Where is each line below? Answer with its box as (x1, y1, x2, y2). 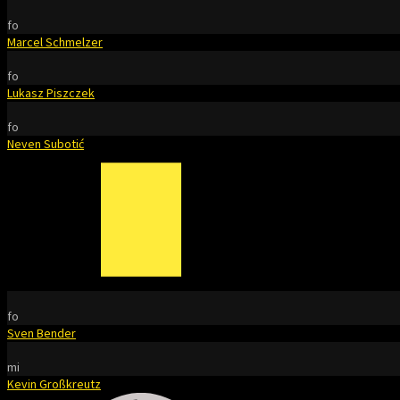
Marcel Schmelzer (7, 34, 103, 50)
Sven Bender (7, 325, 76, 341)
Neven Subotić (7, 136, 84, 152)
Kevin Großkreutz (7, 376, 101, 392)
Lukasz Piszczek (7, 85, 95, 101)
